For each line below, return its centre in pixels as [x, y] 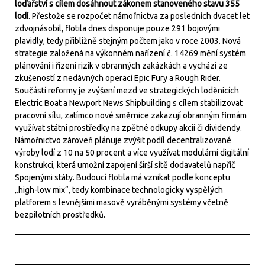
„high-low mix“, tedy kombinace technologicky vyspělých [119, 190]
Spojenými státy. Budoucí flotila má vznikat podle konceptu [122, 177]
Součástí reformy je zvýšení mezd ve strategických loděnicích [127, 91]
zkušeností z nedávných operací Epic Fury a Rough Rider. [118, 78]
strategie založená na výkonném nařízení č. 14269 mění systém [130, 53]
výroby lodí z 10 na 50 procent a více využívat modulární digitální [132, 153]
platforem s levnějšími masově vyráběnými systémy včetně [122, 202]
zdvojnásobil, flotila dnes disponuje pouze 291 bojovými [117, 28]
